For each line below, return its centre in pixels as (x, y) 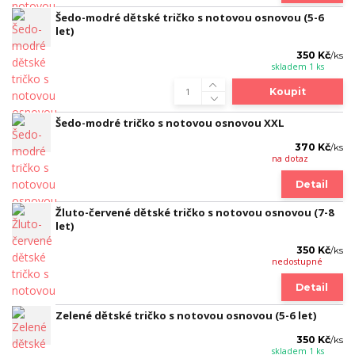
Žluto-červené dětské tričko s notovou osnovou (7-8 (195, 212)
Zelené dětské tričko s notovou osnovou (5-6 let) (186, 315)
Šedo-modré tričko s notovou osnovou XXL (170, 122)
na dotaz (290, 158)
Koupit (287, 92)
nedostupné (297, 261)
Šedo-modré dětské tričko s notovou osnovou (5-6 (190, 17)
